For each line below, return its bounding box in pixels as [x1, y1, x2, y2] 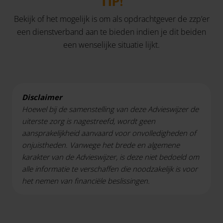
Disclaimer [22, 92, 62, 103]
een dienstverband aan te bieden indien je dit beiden [17, 26, 206, 38]
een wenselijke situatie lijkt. [63, 39, 160, 51]
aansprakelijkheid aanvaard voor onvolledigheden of [22, 128, 196, 138]
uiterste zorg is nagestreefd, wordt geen [22, 116, 155, 126]
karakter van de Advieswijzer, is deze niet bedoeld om [22, 152, 199, 162]
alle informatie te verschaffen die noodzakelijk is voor [22, 164, 198, 174]
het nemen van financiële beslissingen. [22, 176, 150, 186]
